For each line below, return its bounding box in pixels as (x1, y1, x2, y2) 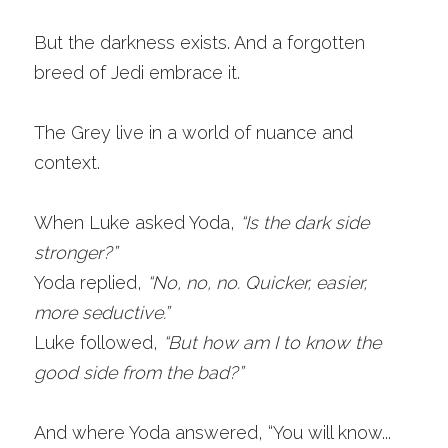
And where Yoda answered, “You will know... (34, 422, 391, 443)
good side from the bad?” (34, 362, 248, 383)
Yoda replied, (34, 272, 142, 293)
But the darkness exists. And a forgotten (34, 32, 365, 53)
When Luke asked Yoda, (34, 212, 235, 233)
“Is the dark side (240, 212, 369, 233)
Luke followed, (34, 332, 158, 353)
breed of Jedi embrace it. (34, 62, 240, 83)
